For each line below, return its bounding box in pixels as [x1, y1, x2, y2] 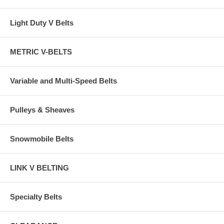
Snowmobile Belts [10, 134, 73, 143]
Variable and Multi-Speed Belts [10, 76, 117, 85]
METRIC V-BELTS [10, 47, 72, 56]
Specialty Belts [10, 192, 62, 201]
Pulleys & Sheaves [10, 105, 74, 114]
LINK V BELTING [10, 163, 69, 172]
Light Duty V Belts [10, 18, 73, 27]
